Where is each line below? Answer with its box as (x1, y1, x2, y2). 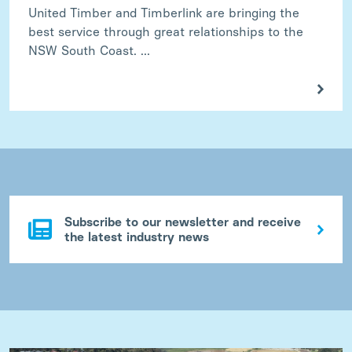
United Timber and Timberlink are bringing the (28, 5, 299, 20)
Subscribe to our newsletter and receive (64, 214, 301, 229)
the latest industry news (64, 229, 209, 244)
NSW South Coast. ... (28, 42, 150, 58)
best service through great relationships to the (28, 24, 303, 39)
